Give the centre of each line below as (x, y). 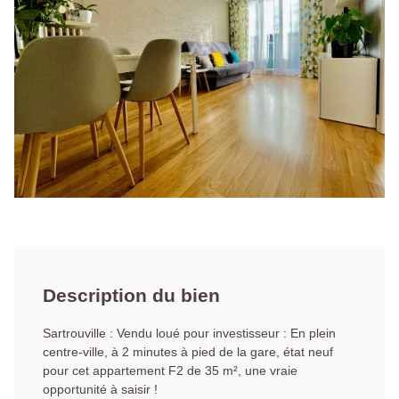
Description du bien (131, 296)
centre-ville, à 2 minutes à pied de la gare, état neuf (188, 352)
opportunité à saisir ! (100, 390)
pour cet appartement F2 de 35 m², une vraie (170, 371)
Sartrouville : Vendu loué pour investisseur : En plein (189, 334)
